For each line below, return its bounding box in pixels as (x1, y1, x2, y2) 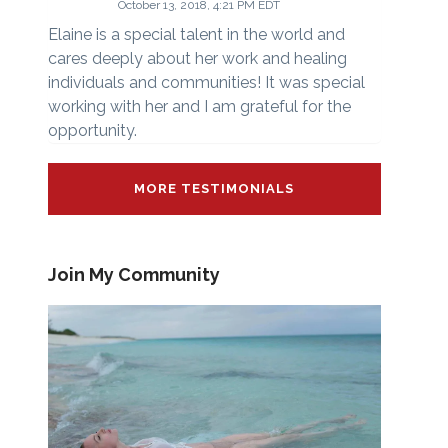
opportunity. (47, 121, 137, 141)
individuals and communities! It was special (47, 73, 365, 93)
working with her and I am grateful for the (47, 97, 351, 117)
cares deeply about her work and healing (47, 49, 347, 69)
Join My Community (47, 264, 220, 286)
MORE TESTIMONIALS (134, 181, 295, 197)
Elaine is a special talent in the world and (47, 25, 345, 45)
